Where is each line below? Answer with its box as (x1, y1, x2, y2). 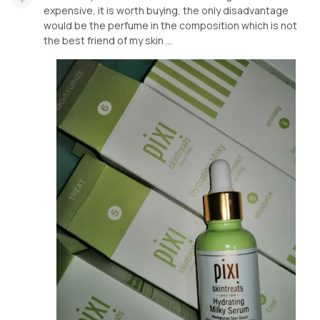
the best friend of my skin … (44, 33, 172, 47)
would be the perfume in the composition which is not (44, 18, 297, 32)
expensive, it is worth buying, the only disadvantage (44, 3, 289, 17)
